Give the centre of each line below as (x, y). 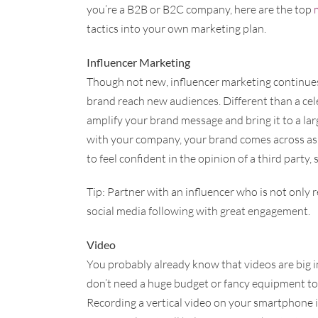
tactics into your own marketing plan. (176, 28)
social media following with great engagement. (198, 210)
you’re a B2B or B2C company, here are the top (200, 9)
